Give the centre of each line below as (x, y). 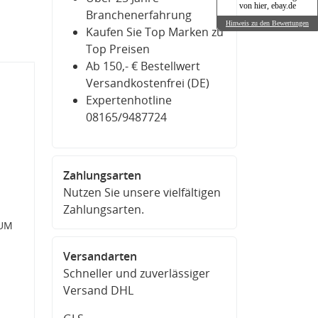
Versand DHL (98, 290)
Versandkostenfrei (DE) (148, 83)
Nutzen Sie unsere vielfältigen (142, 192)
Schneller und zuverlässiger (137, 273)
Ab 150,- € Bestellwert (143, 66)
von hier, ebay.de (267, 6)
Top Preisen (118, 49)
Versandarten (100, 256)
